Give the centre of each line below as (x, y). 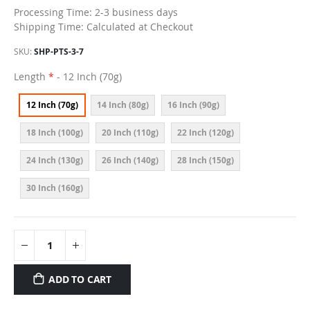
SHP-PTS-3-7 (59, 51)
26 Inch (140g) (130, 160)
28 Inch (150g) (206, 160)
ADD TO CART (80, 279)
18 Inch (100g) (55, 132)
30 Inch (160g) (55, 188)
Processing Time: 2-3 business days (96, 12)
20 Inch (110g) (130, 132)
